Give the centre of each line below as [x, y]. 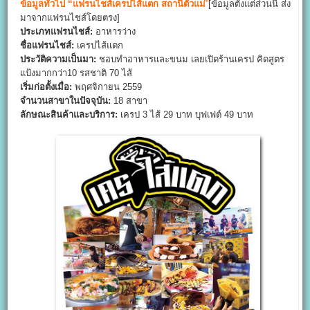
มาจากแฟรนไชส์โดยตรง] [70, 18]
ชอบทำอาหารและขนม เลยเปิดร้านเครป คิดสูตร [191, 60]
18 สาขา [129, 101]
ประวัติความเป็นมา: [58, 60]
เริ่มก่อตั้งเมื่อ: [46, 87]
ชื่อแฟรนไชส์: [47, 46]
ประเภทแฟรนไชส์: [57, 32]
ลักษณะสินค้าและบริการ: [69, 115]
